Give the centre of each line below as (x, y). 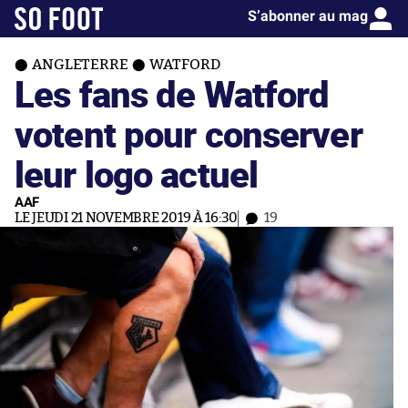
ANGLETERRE (80, 65)
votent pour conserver (189, 133)
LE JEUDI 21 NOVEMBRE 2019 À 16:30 (127, 218)
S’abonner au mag (308, 16)
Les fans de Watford (172, 93)
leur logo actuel (137, 173)
